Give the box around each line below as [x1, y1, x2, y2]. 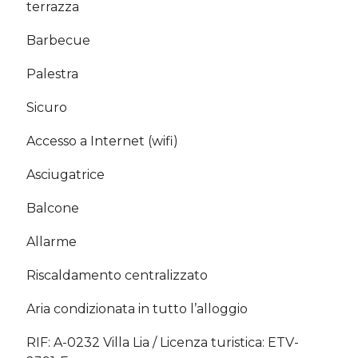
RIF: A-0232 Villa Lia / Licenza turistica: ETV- [26, 334, 299, 350]
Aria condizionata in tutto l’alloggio [26, 300, 248, 316]
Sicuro [26, 99, 67, 115]
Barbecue [26, 32, 90, 48]
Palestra [26, 66, 78, 82]
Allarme [26, 233, 77, 249]
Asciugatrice [26, 166, 105, 182]
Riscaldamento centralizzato [26, 267, 208, 283]
